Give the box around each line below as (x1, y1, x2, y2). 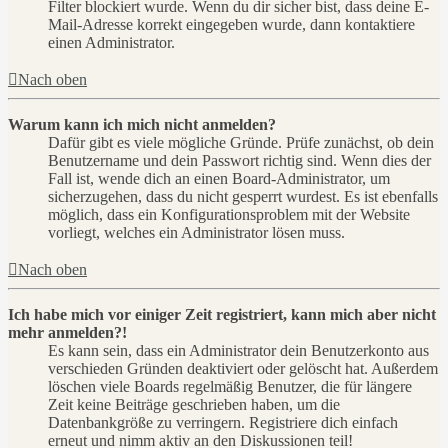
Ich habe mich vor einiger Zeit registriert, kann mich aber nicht (8, 306, 436, 324)
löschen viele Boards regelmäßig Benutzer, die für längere (48, 378, 412, 396)
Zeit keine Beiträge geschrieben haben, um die (48, 396, 340, 414)
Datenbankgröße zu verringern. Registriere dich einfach (48, 414, 398, 432)
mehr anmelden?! (8, 324, 127, 342)
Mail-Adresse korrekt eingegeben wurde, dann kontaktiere (48, 16, 415, 34)
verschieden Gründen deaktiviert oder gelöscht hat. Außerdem (48, 360, 438, 378)
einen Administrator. (48, 34, 175, 52)
